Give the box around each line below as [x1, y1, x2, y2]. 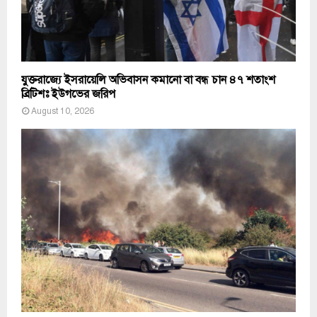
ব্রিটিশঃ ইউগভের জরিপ [21, 87, 115, 102]
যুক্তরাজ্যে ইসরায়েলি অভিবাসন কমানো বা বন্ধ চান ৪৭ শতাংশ [21, 73, 275, 88]
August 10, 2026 [31, 106, 94, 117]
